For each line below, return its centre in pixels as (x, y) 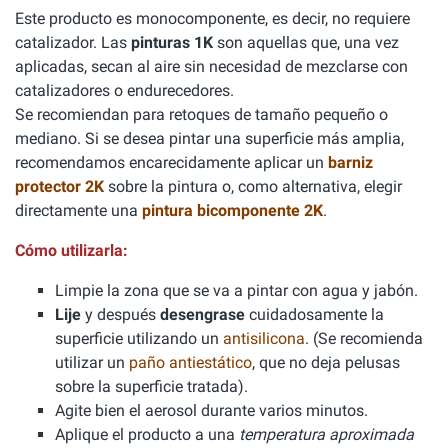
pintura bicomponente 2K (232, 210)
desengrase (202, 314)
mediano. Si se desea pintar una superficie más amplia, (209, 138)
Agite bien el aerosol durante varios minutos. (211, 410)
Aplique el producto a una (147, 434)
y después (120, 314)
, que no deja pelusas (326, 362)
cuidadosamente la (314, 314)
